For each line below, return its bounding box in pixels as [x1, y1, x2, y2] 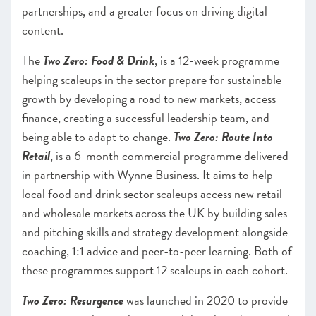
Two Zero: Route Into [174, 127, 273, 146]
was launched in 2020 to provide [123, 291, 288, 310]
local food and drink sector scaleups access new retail [22, 184, 282, 203]
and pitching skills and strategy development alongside [22, 222, 288, 241]
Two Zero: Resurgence [22, 291, 123, 310]
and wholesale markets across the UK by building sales [22, 203, 287, 222]
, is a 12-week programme [154, 51, 279, 70]
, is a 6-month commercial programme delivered [50, 146, 288, 165]
